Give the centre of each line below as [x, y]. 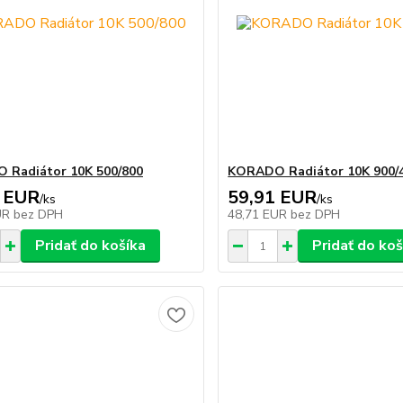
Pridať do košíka [90, 246]
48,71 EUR [260, 215]
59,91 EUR [273, 197]
